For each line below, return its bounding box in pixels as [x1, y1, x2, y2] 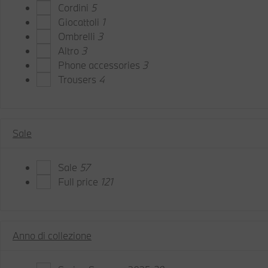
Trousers [58, 73, 99, 86]
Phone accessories [58, 59, 142, 71]
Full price [58, 175, 100, 188]
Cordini [58, 1, 91, 14]
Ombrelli [58, 30, 98, 42]
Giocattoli [58, 16, 102, 28]
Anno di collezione [13, 229, 92, 242]
